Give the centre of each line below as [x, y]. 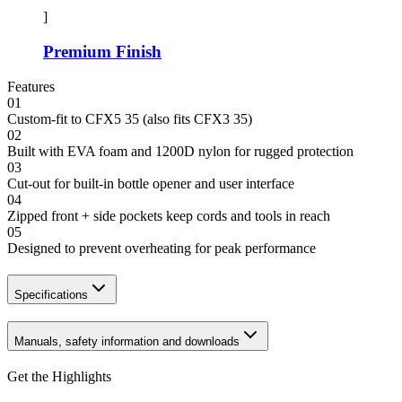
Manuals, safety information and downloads [127, 342]
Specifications [51, 294]
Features [31, 86]
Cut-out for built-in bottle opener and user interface [151, 183]
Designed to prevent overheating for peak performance [162, 248]
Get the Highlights [59, 377]
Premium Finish [102, 51]
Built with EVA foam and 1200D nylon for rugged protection [180, 151]
